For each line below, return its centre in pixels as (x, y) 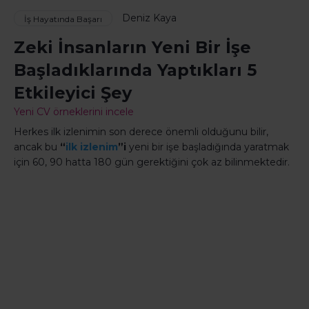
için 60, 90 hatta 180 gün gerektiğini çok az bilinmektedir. (152, 162)
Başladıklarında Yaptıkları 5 (135, 70)
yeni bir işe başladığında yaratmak (208, 147)
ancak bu (37, 147)
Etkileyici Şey (73, 93)
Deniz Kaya (149, 18)
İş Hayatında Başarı (63, 19)
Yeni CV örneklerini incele (74, 112)
